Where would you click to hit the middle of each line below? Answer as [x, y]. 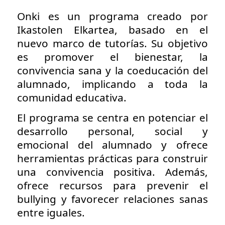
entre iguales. [51, 212]
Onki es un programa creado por [113, 16]
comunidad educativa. [72, 98]
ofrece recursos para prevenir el [113, 185]
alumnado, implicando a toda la [113, 84]
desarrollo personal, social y [113, 131]
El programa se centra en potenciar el [113, 117]
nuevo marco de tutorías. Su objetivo [113, 43]
